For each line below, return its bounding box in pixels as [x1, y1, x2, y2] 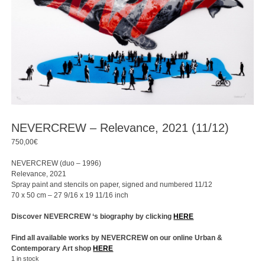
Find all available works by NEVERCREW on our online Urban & [11, 233, 223, 242]
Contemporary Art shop [11, 244, 93, 253]
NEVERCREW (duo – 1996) [11, 159, 102, 167]
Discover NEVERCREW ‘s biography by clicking [11, 212, 174, 221]
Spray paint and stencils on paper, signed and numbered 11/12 [11, 180, 213, 189]
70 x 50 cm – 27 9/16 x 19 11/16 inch [11, 190, 129, 199]
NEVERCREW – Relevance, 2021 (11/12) [11, 121, 230, 134]
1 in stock [11, 254, 40, 262]
